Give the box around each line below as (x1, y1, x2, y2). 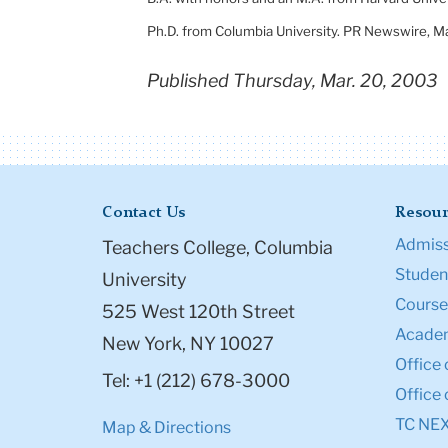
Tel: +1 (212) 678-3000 (102, 370, 290, 392)
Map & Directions (102, 418, 231, 438)
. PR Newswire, (337, 23, 433, 40)
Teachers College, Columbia (102, 237, 333, 259)
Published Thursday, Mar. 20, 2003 (147, 70, 438, 92)
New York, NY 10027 (102, 333, 274, 355)
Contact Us (102, 205, 185, 222)
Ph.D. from (147, 23, 215, 40)
